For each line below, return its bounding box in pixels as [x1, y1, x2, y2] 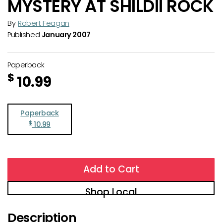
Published [7, 29, 42, 40]
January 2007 [41, 29, 91, 40]
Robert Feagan [18, 18, 69, 28]
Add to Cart [83, 163, 139, 176]
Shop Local [85, 185, 137, 199]
